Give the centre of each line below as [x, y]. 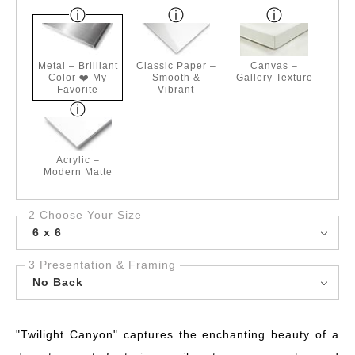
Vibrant [176, 90]
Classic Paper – [176, 66]
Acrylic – [78, 160]
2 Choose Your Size [85, 215]
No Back [58, 282]
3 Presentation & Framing [102, 265]
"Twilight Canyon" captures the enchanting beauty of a [177, 334]
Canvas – [275, 66]
